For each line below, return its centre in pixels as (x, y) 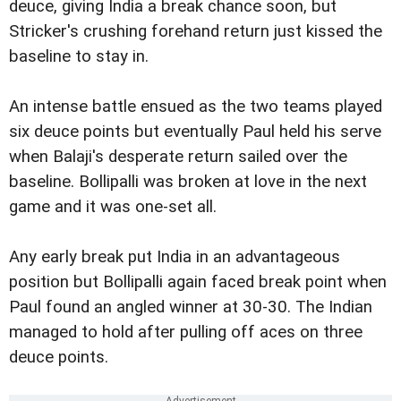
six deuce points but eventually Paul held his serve (195, 132)
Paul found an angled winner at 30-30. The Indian (191, 307)
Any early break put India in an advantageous (175, 257)
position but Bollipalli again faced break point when (198, 282)
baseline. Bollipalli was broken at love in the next (188, 182)
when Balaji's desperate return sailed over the (178, 157)
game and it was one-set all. (113, 207)
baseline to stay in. (79, 57)
